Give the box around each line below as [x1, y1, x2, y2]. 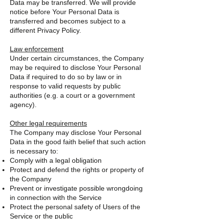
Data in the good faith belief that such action [10, 138, 146, 146]
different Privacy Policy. [10, 26, 81, 34]
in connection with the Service [10, 194, 102, 201]
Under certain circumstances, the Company [10, 54, 144, 62]
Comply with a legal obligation [10, 156, 102, 164]
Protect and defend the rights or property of [10, 166, 144, 174]
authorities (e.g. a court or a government [10, 91, 135, 99]
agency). [10, 101, 37, 109]
